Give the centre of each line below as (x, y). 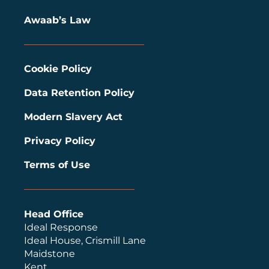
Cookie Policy (58, 68)
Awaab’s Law (57, 20)
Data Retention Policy (79, 92)
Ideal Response (61, 227)
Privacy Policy (60, 141)
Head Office (54, 214)
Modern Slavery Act (73, 116)
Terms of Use (57, 165)
